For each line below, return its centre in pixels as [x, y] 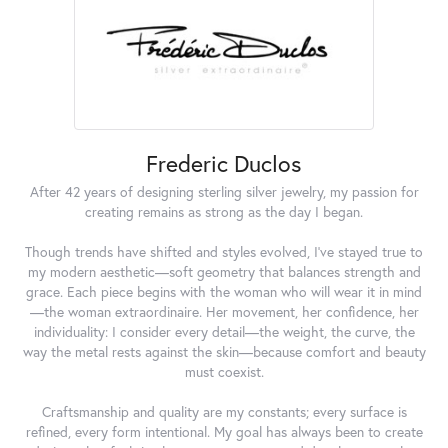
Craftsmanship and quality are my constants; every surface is [224, 412]
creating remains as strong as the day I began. [224, 212]
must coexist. [224, 372]
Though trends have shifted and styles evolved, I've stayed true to [224, 252]
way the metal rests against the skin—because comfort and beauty [224, 352]
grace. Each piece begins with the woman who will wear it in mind [224, 292]
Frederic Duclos [224, 163]
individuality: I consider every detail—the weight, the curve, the [224, 332]
